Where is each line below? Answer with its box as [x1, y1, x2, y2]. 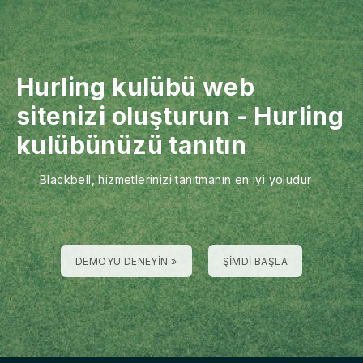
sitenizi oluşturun [16, 100, 231, 130]
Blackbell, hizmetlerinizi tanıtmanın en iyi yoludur [40, 172, 312, 186]
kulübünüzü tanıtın [16, 130, 247, 160]
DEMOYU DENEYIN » [75, 254, 177, 267]
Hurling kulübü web [16, 71, 255, 101]
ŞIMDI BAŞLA [222, 254, 288, 267]
